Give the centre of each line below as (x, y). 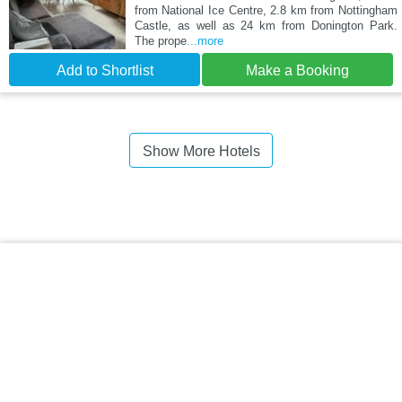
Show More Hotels (201, 152)
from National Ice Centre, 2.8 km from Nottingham (266, 11)
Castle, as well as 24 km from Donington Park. (266, 26)
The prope (160, 41)
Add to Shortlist (105, 71)
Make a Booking (297, 71)
